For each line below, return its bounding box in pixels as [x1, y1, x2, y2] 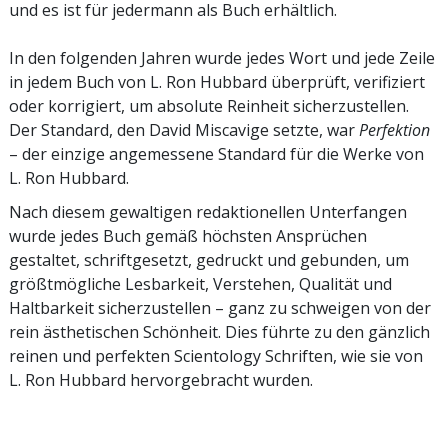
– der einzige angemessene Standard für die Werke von [9, 142, 424, 165]
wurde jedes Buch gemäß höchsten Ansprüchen [9, 224, 367, 247]
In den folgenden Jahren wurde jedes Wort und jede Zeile [9, 46, 435, 69]
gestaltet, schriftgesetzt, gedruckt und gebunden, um [9, 248, 409, 271]
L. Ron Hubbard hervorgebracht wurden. [9, 368, 313, 391]
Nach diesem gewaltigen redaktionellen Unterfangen [9, 200, 407, 223]
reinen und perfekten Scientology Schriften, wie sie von [9, 344, 423, 367]
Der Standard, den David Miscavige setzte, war [9, 118, 359, 141]
